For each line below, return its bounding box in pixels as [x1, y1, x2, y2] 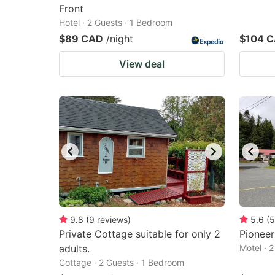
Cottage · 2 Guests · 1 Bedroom [59, 257, 184, 268]
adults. [59, 242, 90, 255]
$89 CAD [59, 33, 103, 45]
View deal [119, 58, 165, 70]
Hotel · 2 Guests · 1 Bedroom [59, 17, 172, 28]
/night [106, 33, 133, 45]
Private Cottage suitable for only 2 [59, 228, 220, 240]
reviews [97, 214, 128, 225]
